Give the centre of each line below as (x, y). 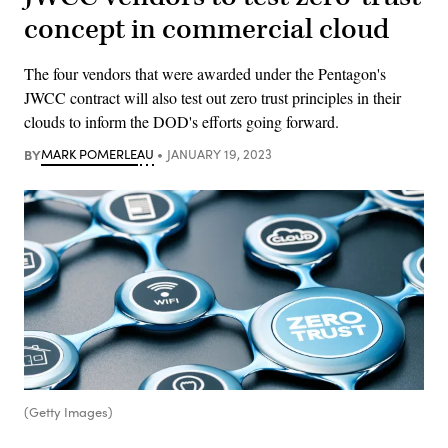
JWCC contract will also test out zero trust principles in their (212, 97)
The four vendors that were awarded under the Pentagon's (205, 73)
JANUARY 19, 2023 (219, 153)
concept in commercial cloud (206, 29)
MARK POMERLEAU (97, 153)
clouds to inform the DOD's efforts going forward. (181, 121)
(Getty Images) (68, 411)
